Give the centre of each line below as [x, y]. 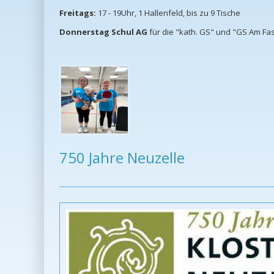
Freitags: [78, 13]
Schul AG [129, 32]
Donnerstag [84, 32]
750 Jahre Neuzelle [122, 158]
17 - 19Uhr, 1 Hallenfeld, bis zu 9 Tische [168, 13]
